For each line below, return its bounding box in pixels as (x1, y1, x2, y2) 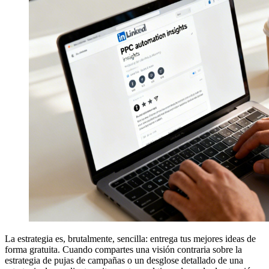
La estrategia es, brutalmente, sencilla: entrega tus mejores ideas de (5, 233, 256, 244)
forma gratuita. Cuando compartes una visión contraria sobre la (5, 244, 242, 255)
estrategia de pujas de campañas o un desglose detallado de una (5, 255, 243, 265)
